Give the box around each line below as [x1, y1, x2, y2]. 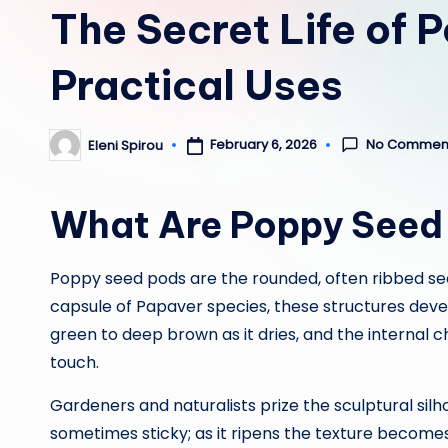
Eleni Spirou [88, 135, 163, 155]
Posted [49, 141, 95, 161]
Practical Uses [50, 60, 343, 111]
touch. [50, 351, 99, 374]
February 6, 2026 [209, 135, 317, 155]
